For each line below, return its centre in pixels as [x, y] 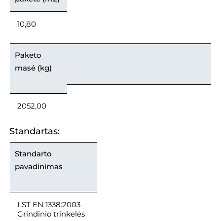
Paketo [28, 55]
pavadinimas [39, 166]
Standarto [33, 153]
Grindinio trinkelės [51, 214]
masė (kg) [33, 68]
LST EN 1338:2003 [49, 204]
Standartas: [35, 131]
